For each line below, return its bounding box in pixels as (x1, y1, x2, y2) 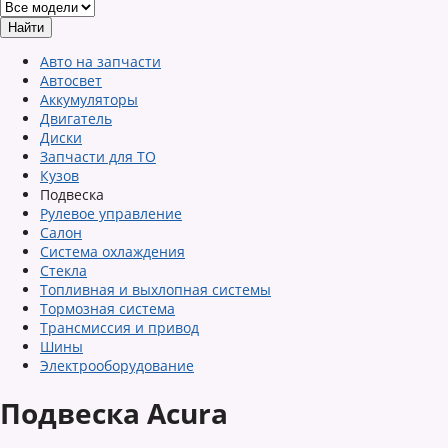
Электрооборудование (40, 356, 194, 375)
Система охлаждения (40, 242, 185, 261)
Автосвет (40, 71, 102, 90)
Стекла (40, 261, 87, 280)
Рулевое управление (40, 204, 182, 223)
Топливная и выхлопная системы (40, 280, 271, 299)
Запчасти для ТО (40, 147, 156, 166)
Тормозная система (40, 299, 175, 318)
